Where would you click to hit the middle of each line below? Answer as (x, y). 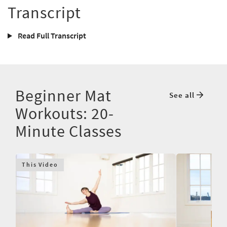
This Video (40, 165)
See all (183, 95)
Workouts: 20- (65, 114)
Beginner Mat (63, 96)
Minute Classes (68, 131)
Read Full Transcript (51, 36)
